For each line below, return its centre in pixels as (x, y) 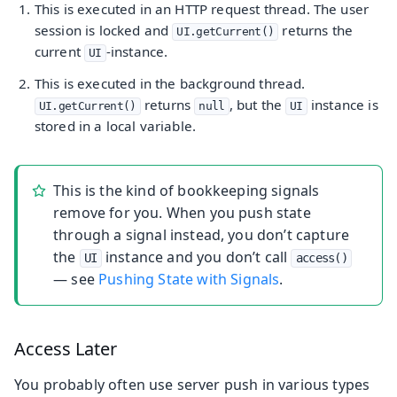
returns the (316, 31)
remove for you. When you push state (182, 212)
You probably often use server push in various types (192, 384)
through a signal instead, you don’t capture (202, 234)
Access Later (66, 348)
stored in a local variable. (115, 125)
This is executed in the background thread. (170, 83)
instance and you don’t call (196, 257)
